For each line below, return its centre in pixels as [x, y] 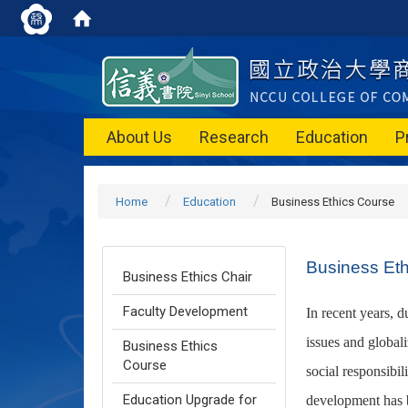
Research [234, 137]
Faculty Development [185, 311]
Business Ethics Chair [188, 277]
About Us [139, 137]
